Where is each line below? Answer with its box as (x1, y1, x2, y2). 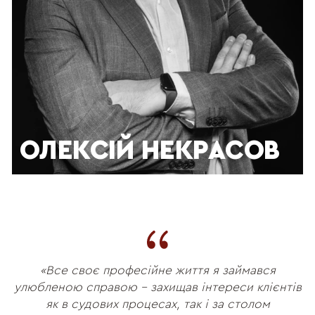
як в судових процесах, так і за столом (45, 298, 270, 311)
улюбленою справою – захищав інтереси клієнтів (13, 281, 302, 294)
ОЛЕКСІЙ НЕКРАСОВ (20, 137, 280, 165)
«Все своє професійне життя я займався (39, 264, 276, 277)
